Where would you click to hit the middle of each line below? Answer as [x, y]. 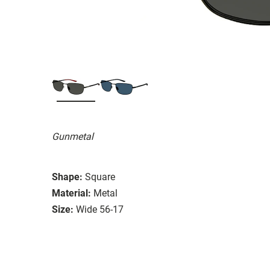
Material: [71, 193]
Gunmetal [73, 136]
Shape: [67, 177]
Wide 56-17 [100, 209]
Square [100, 177]
